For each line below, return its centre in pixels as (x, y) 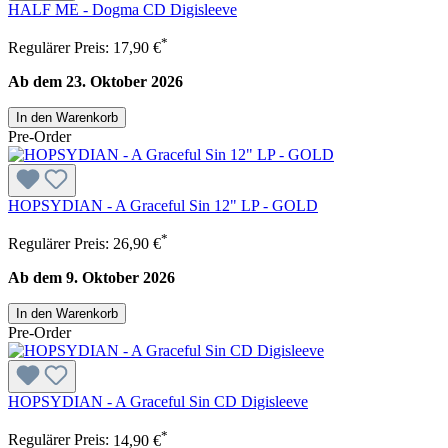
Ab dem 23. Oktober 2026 (95, 81)
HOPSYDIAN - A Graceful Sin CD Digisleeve (158, 402)
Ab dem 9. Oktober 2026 (91, 278)
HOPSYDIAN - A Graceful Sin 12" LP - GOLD (163, 205)
